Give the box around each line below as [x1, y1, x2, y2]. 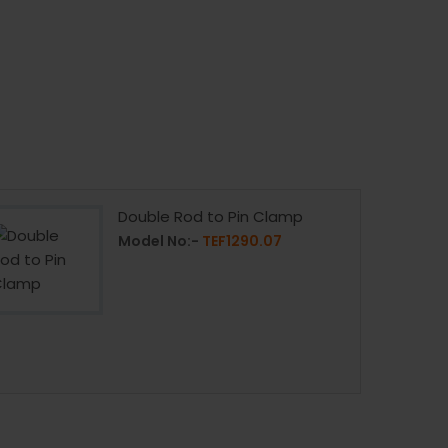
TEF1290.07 [201, 230, 282, 251]
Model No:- [117, 230, 202, 251]
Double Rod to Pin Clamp [117, 205, 303, 227]
